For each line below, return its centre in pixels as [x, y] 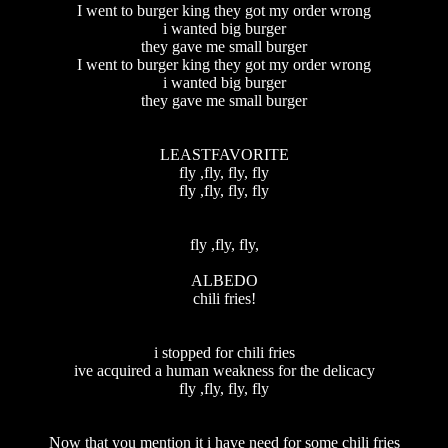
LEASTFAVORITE [224, 154]
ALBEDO [224, 280]
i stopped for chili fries [224, 352]
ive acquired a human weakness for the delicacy [224, 370]
